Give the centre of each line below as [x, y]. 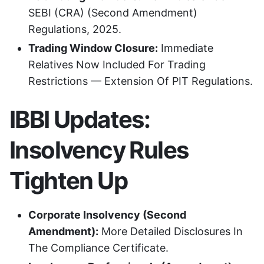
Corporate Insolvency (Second [107, 214]
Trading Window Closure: [93, 48]
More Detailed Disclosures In [171, 231]
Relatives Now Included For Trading [117, 65]
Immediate [186, 48]
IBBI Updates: [80, 119]
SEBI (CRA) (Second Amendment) [113, 13]
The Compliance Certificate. [98, 247]
